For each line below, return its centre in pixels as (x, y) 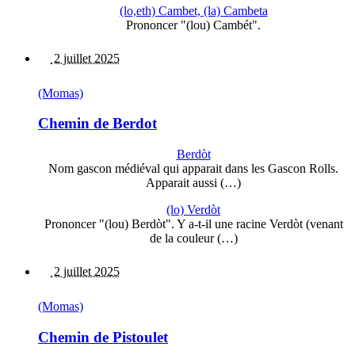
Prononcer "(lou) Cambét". (193, 25)
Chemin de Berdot (97, 124)
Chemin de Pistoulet (103, 337)
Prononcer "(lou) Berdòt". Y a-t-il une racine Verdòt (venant (193, 224)
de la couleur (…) (193, 239)
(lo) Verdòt (193, 210)
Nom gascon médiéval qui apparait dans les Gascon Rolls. (193, 169)
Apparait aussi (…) (193, 183)
